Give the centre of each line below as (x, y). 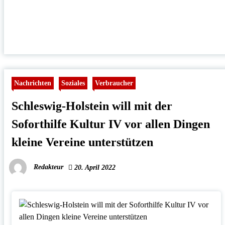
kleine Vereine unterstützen (82, 142)
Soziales (73, 83)
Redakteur (48, 167)
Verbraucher (114, 83)
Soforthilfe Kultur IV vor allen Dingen (110, 124)
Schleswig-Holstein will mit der (92, 106)
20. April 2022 (94, 168)
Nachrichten (32, 83)
